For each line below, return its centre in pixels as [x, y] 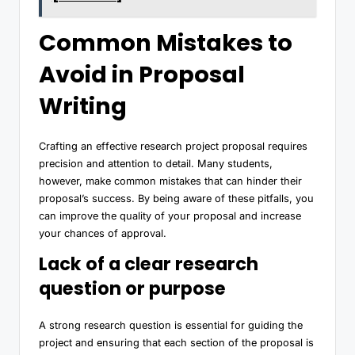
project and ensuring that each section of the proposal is [176, 343]
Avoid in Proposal [142, 75]
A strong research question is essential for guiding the [171, 326]
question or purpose [132, 289]
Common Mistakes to [166, 43]
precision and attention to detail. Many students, [156, 164]
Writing [83, 107]
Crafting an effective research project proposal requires [173, 147]
